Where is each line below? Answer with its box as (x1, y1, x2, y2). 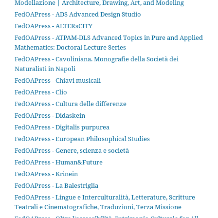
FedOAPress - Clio (15, 87, 67, 96)
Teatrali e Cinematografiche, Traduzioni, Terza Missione (15, 202, 182, 211)
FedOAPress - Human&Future (15, 157, 103, 166)
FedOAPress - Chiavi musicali (15, 75, 101, 85)
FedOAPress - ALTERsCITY (15, 21, 92, 30)
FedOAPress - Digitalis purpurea (15, 122, 109, 131)
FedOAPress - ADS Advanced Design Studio (15, 9, 141, 18)
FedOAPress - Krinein (15, 169, 78, 178)
